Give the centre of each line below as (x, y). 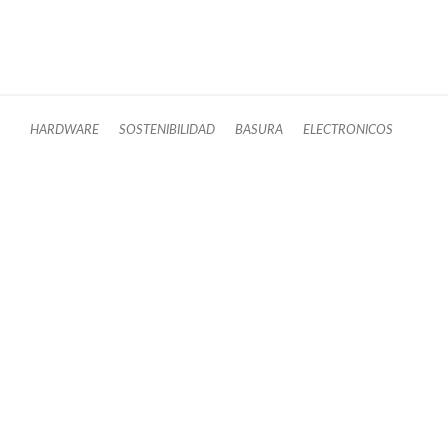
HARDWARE (64, 130)
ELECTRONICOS (348, 130)
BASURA (259, 130)
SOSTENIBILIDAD (167, 130)
